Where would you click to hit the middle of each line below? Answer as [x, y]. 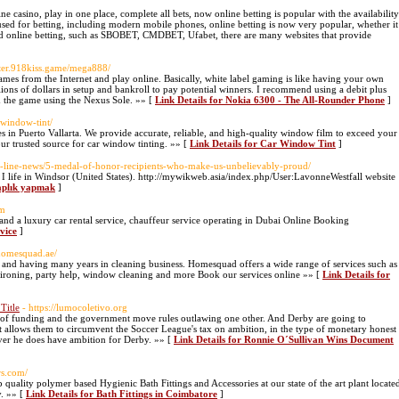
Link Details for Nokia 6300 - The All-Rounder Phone [270, 100]
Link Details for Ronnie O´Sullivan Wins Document [284, 339]
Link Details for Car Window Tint [263, 143]
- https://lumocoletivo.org [75, 307]
